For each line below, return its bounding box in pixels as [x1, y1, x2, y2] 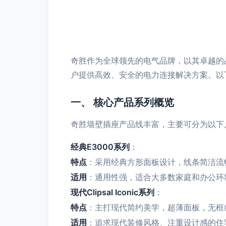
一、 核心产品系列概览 [71, 96, 174, 108]
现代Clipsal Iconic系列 [71, 187, 154, 197]
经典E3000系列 [71, 142, 130, 152]
